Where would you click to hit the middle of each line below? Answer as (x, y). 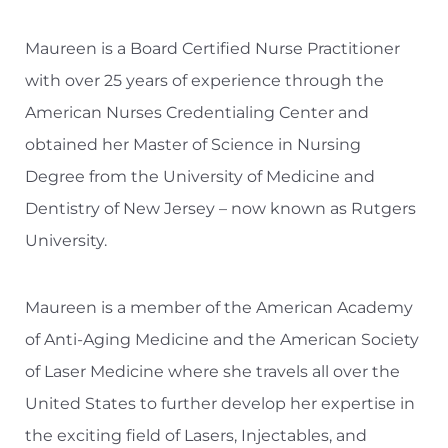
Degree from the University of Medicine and (200, 177)
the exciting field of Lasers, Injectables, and (196, 436)
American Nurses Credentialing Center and (197, 113)
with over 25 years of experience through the (204, 81)
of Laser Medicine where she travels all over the (212, 372)
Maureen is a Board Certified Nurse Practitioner (212, 49)
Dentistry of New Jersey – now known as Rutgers (220, 209)
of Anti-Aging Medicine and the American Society (222, 340)
